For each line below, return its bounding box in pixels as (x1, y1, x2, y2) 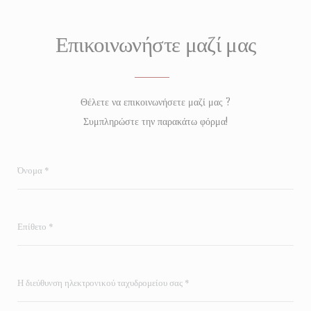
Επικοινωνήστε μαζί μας (55, 29, 256, 58)
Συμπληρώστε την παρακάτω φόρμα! (83, 115, 228, 128)
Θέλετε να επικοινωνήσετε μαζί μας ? (81, 95, 230, 109)
